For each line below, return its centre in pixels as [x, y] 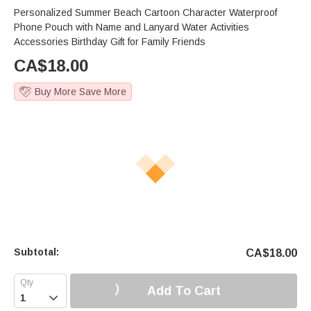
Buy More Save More [81, 92]
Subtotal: [36, 252]
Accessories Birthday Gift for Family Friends [110, 42]
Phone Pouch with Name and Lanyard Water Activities [132, 27]
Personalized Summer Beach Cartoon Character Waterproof [145, 13]
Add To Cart [184, 291]
